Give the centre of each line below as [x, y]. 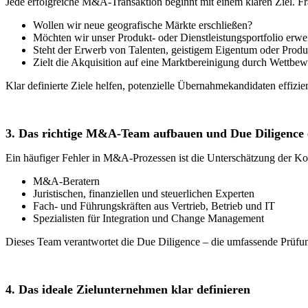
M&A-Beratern [66, 181]
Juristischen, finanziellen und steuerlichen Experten [144, 193]
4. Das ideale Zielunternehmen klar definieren [128, 289]
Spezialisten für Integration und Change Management [148, 218]
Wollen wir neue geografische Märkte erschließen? [143, 25]
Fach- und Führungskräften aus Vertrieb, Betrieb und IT [154, 206]
